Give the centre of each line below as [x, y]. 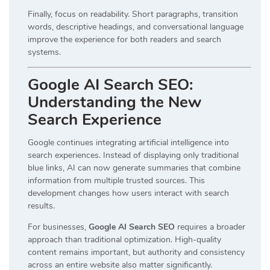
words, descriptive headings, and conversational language [136, 27]
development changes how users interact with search [128, 193]
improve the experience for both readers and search [124, 39]
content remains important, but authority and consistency [136, 252]
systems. [44, 52]
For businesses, [58, 227]
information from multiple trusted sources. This [116, 180]
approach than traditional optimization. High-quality [124, 239]
